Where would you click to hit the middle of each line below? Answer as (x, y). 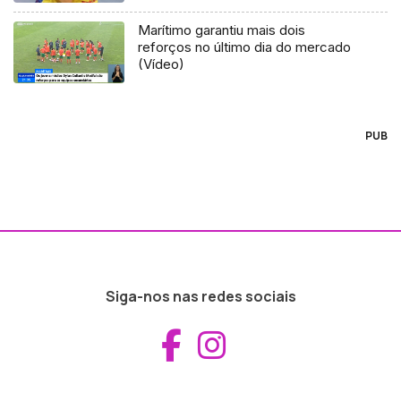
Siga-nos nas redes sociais (200, 297)
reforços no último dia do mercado (245, 47)
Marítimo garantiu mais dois (222, 30)
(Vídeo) (162, 64)
